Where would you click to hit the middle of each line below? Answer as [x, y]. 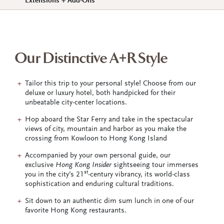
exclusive [40, 165]
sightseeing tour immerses [155, 165]
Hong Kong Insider [83, 165]
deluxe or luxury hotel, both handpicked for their [100, 93]
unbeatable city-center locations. [76, 102]
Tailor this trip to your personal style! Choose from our [110, 83]
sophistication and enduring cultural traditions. [99, 184]
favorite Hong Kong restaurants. [76, 210]
